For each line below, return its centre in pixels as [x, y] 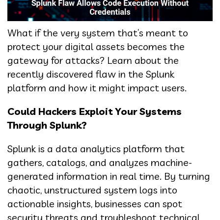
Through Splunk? [47, 125]
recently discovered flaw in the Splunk [91, 74]
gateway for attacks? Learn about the [93, 60]
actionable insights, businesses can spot [95, 204]
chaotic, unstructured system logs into [92, 190]
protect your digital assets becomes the [96, 47]
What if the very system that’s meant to [98, 33]
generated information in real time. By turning [109, 176]
